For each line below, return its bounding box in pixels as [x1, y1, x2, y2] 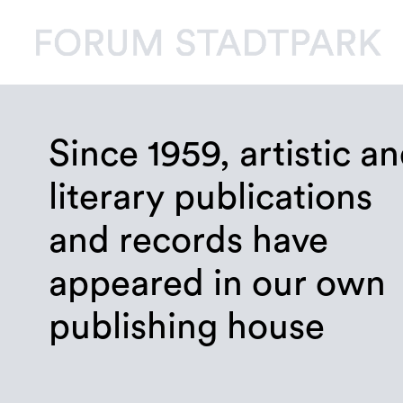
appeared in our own [48, 264, 386, 302]
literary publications [48, 178, 372, 216]
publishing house [48, 308, 325, 345]
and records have [48, 221, 328, 259]
